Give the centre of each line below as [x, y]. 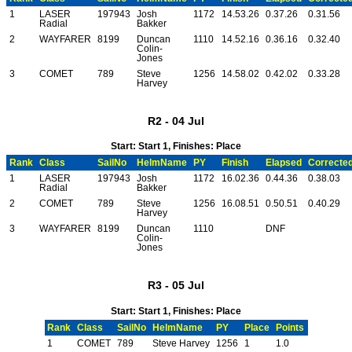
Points [290, 328]
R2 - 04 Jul [176, 121]
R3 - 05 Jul [176, 286]
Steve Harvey [181, 344]
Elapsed [284, 163]
